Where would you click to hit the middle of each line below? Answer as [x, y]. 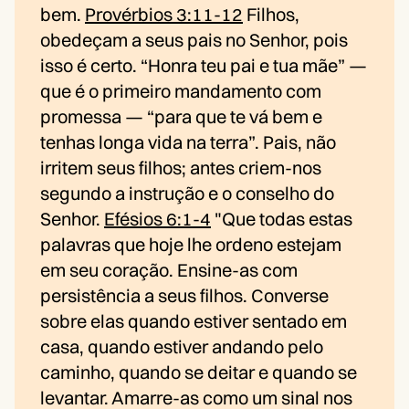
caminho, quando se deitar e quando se [199, 372]
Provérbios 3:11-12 [164, 15]
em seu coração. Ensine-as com [169, 270]
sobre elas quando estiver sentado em [194, 321]
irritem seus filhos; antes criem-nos [181, 168]
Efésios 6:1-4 [157, 219]
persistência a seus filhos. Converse [184, 296]
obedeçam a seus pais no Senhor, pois [194, 40]
